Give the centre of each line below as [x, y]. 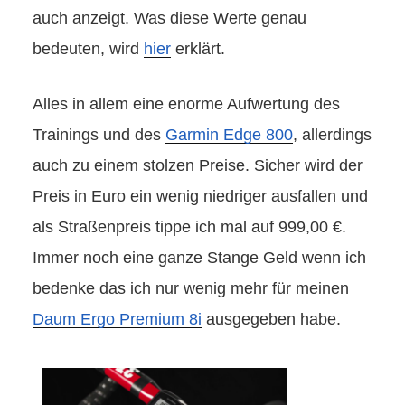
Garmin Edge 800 [229, 134]
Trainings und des [99, 134]
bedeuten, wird [88, 48]
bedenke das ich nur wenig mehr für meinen [191, 288]
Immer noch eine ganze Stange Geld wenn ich [199, 257]
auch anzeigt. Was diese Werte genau [170, 18]
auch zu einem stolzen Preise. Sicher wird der [198, 165]
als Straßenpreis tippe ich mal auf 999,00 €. [189, 226]
